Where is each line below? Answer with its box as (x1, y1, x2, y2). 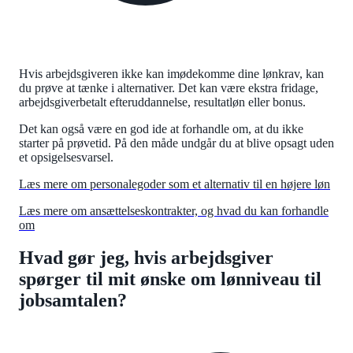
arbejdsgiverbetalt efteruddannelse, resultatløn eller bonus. (19, 95, 309, 109)
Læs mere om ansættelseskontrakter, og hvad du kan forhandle (19, 203, 329, 217)
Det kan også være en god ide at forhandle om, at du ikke (19, 121, 303, 136)
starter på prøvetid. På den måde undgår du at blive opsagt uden (19, 136, 334, 150)
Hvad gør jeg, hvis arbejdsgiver (19, 247, 273, 269)
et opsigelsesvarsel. (19, 150, 117, 164)
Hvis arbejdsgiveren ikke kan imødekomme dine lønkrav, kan (19, 66, 324, 80)
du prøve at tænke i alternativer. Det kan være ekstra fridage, (19, 80, 318, 95)
